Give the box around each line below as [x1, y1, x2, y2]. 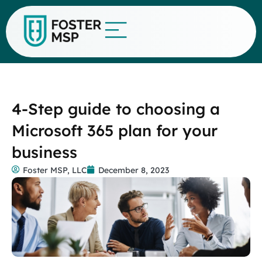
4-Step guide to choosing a [12, 99, 220, 119]
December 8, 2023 [98, 165, 169, 175]
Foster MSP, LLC [23, 165, 87, 175]
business [12, 142, 77, 162]
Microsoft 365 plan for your [12, 120, 218, 140]
